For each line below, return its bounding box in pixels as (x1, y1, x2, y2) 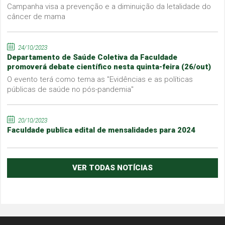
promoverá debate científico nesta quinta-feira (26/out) (7, 62, 211, 71)
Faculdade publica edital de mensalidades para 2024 (7, 125, 196, 135)
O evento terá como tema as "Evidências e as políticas (7, 74, 193, 84)
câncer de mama (7, 12, 66, 21)
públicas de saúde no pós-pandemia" (7, 84, 134, 94)
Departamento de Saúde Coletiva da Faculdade (7, 52, 178, 62)
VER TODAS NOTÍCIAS (72, 163, 153, 172)
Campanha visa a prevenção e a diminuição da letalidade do (7, 2, 211, 11)
